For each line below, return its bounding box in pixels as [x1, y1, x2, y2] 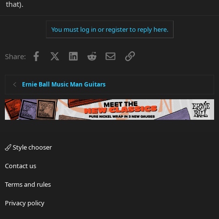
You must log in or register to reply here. [51, 24, 168, 34]
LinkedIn [77, 50, 107, 60]
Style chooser [11, 143, 52, 152]
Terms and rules [5, 180, 51, 189]
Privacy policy [5, 198, 44, 208]
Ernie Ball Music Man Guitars [22, 80, 106, 88]
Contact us [5, 161, 36, 171]
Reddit [96, 50, 118, 60]
